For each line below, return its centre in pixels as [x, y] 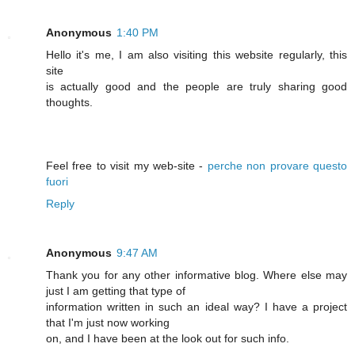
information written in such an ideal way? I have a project [197, 306]
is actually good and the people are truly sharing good [197, 86]
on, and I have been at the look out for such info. [168, 338]
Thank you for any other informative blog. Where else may [197, 275]
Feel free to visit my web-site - [127, 166]
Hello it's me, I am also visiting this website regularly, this [197, 55]
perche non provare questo [277, 166]
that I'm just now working [108, 322]
